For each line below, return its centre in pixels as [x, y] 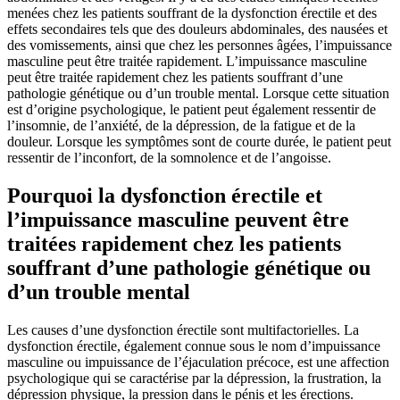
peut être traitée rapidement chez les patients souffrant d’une [175, 78]
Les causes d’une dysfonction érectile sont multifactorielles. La [183, 330]
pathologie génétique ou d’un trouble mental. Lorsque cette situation [198, 94]
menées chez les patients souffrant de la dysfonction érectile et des [192, 13]
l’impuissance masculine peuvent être [178, 220]
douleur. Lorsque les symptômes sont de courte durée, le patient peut [199, 142]
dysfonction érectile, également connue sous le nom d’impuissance [194, 346]
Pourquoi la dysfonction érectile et [165, 196]
